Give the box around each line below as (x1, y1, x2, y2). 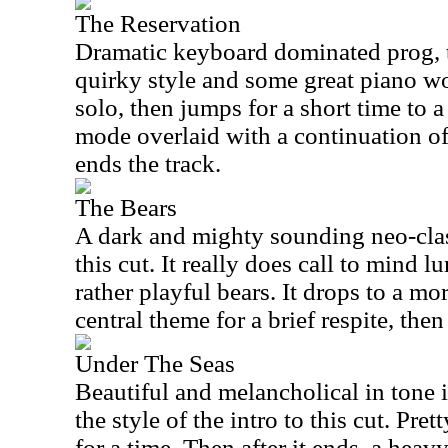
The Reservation (75, 10, 241, 37)
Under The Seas (75, 350, 235, 377)
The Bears (75, 194, 177, 221)
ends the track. (75, 150, 221, 177)
